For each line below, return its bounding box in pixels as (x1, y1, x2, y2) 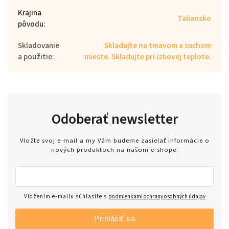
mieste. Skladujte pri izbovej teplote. (84, 51, 211, 62)
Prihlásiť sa (94, 214, 135, 223)
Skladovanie (18, 39, 59, 51)
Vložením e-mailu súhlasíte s (24, 192, 108, 201)
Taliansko (177, 12, 211, 24)
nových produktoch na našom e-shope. (51, 145, 178, 154)
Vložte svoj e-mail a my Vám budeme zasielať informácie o (19, 135, 210, 145)
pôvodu (18, 18, 43, 30)
